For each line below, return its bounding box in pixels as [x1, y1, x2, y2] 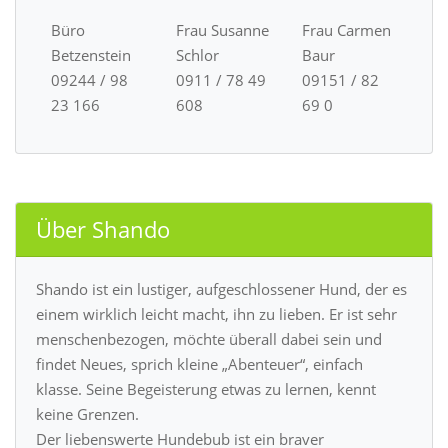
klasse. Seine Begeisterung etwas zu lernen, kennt [36, 378, 376, 399]
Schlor [176, 44, 220, 65]
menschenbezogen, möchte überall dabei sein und [36, 328, 382, 349]
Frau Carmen [301, 19, 391, 40]
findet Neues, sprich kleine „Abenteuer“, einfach [36, 353, 363, 374]
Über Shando [36, 213, 170, 245]
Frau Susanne [176, 19, 270, 40]
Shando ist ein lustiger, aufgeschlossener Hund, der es [36, 278, 407, 299]
